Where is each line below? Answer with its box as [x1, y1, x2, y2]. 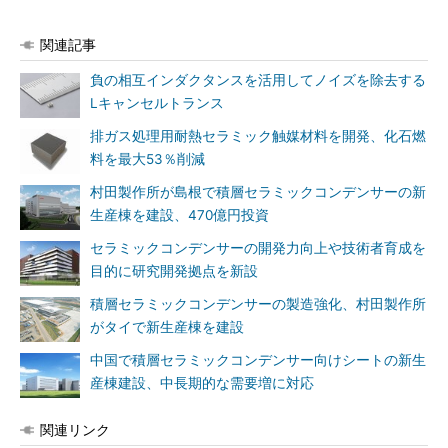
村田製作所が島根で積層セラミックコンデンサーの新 [90, 184, 426, 200]
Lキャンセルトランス [90, 95, 224, 111]
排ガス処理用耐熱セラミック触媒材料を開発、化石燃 [90, 128, 426, 144]
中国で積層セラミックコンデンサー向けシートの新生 [90, 352, 426, 368]
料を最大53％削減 [90, 151, 205, 167]
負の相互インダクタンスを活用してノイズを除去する [90, 72, 426, 88]
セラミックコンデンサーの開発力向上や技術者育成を [90, 240, 426, 256]
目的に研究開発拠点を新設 [90, 263, 258, 279]
